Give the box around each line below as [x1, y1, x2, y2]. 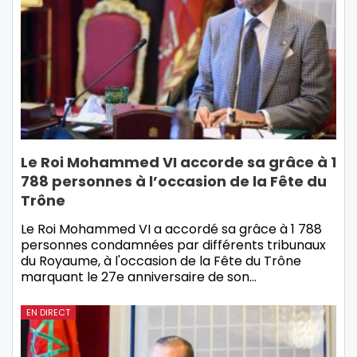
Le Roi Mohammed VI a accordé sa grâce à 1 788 [21, 220, 322, 239]
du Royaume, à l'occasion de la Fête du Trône [21, 252, 301, 271]
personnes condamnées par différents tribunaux [21, 236, 326, 255]
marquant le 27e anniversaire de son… [21, 268, 257, 287]
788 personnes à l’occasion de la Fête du [21, 171, 327, 192]
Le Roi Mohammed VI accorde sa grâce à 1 [21, 152, 336, 173]
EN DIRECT [26, 306, 70, 320]
